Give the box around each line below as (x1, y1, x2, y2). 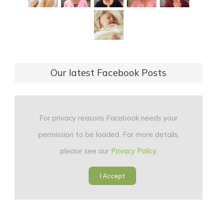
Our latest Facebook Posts (50, 66, 167, 78)
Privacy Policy (110, 146, 156, 155)
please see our (60, 146, 111, 155)
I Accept (99, 171, 125, 180)
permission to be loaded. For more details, (38, 129, 179, 139)
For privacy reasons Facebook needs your (39, 113, 178, 123)
